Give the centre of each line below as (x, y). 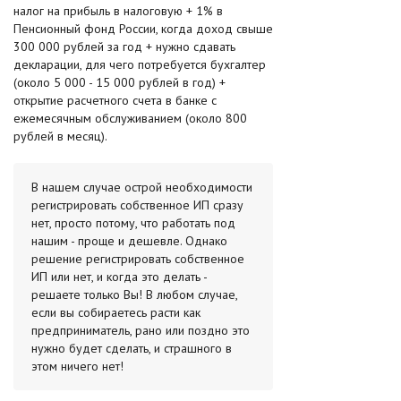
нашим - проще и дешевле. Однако (129, 240)
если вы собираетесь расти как (116, 312)
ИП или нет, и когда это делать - (119, 276)
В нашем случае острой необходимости (142, 187)
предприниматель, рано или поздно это (141, 330)
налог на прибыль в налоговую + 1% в (118, 10)
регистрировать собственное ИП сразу (137, 205)
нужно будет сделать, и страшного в (132, 348)
